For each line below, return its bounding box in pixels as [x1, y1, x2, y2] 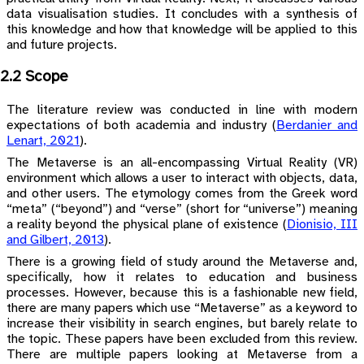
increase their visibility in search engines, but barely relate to [6, 316, 357, 331]
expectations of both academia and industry [6, 118, 272, 132]
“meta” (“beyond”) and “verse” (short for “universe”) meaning [6, 201, 357, 216]
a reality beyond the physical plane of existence [6, 217, 283, 232]
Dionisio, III [286, 217, 358, 232]
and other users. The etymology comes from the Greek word [6, 186, 357, 201]
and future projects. [6, 38, 117, 53]
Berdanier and [276, 118, 357, 132]
